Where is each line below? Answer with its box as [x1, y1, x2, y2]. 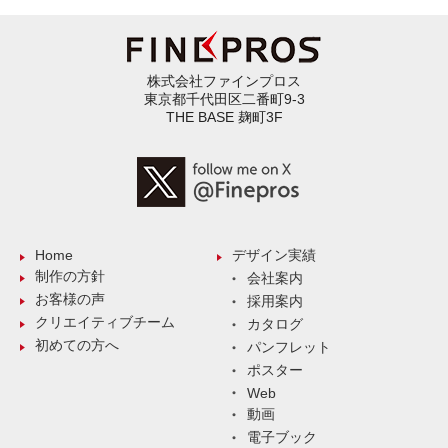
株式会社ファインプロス [147, 72, 301, 89]
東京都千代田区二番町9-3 [143, 90, 305, 107]
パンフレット [247, 338, 331, 355]
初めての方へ [35, 336, 119, 353]
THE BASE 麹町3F [165, 108, 283, 125]
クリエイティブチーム [35, 313, 175, 330]
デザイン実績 [232, 246, 316, 263]
